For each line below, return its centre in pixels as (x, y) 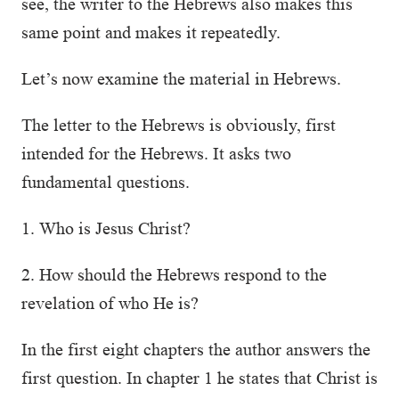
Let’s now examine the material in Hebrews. (181, 78)
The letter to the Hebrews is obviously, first (179, 125)
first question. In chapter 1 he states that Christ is (199, 378)
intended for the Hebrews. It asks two (156, 153)
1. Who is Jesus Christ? (106, 228)
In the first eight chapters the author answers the (196, 349)
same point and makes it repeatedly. (151, 32)
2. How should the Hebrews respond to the (174, 274)
